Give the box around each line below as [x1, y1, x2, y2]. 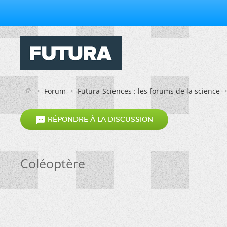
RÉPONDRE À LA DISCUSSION [46, 115, 153, 124]
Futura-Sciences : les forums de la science [78, 86, 220, 96]
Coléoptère [20, 155, 85, 172]
